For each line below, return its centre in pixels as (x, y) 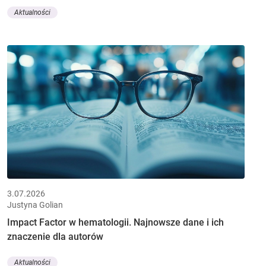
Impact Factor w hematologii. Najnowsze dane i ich (115, 222)
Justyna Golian (35, 205)
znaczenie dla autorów (55, 236)
